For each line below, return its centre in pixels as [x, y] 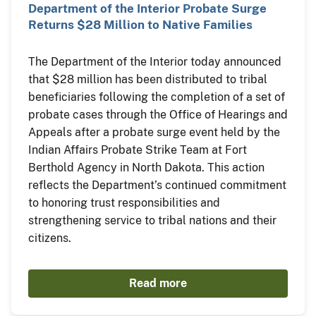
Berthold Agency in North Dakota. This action [146, 168]
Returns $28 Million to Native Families [140, 25]
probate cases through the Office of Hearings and [158, 115]
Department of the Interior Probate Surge [147, 9]
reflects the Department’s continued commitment [157, 186]
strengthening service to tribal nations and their [152, 221]
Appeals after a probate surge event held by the [154, 133]
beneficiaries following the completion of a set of [157, 97]
